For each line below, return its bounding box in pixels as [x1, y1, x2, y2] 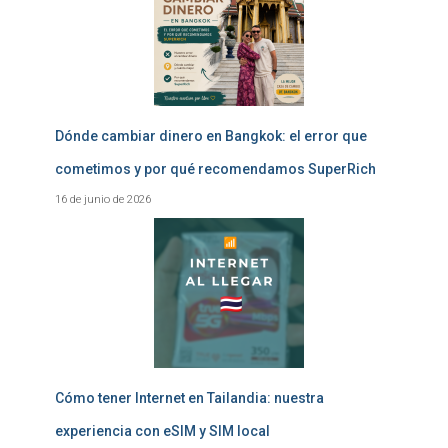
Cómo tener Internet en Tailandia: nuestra [55, 390, 324, 406]
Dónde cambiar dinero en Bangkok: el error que [55, 128, 367, 144]
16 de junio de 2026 [55, 192, 151, 206]
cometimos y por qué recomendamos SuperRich [55, 161, 376, 177]
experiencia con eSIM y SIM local [55, 423, 270, 439]
